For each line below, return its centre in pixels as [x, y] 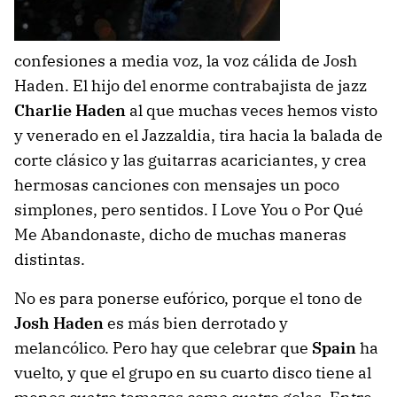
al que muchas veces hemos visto [252, 110]
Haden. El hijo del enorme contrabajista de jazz [191, 86]
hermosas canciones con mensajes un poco [177, 185]
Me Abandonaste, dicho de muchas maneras [180, 234]
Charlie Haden [70, 110]
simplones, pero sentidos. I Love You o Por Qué [189, 210]
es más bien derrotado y [196, 323]
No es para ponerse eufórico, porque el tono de [188, 298]
